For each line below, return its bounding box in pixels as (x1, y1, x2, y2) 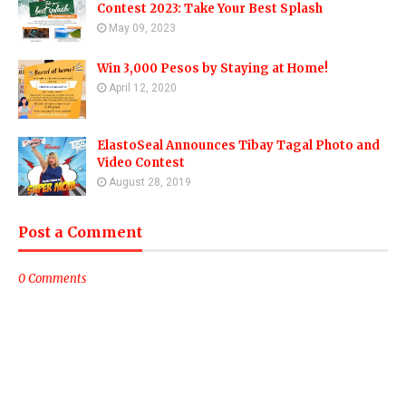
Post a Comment (18, 223, 142, 242)
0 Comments (18, 271, 86, 287)
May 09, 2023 (109, 22, 176, 35)
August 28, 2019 (109, 176, 191, 189)
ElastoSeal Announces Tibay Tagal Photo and (97, 138, 380, 154)
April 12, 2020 (109, 82, 177, 95)
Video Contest (97, 155, 185, 171)
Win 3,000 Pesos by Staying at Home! (97, 61, 328, 77)
